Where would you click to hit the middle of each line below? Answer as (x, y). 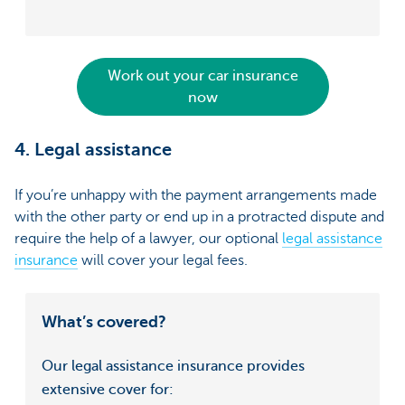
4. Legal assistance (93, 150)
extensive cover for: (108, 390)
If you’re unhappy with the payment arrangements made (196, 196)
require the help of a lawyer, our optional (148, 239)
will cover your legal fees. (163, 261)
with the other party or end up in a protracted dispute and (199, 217)
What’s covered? (104, 322)
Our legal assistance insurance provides (173, 367)
